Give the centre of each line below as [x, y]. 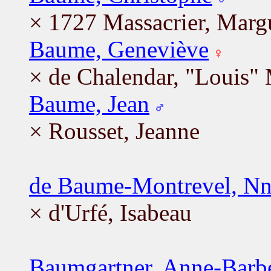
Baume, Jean [89, 103]
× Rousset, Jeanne [114, 131]
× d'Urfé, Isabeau [110, 212]
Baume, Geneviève [119, 49]
